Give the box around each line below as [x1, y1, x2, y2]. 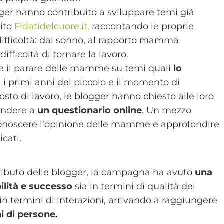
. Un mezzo [142, 104, 192, 116]
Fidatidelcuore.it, [14, 20, 90, 32]
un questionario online [37, 104, 142, 116]
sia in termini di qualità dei [72, 180, 196, 192]
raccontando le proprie [89, 20, 194, 32]
